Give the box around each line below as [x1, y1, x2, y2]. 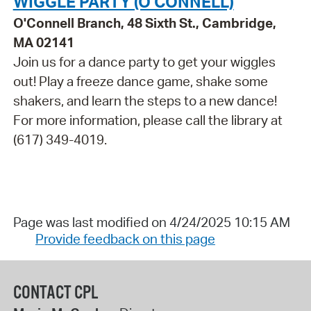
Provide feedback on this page [35, 230, 215, 248]
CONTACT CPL [12, 281, 98, 305]
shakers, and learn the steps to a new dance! [12, 92, 277, 110]
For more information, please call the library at [12, 112, 283, 129]
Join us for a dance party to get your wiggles [12, 53, 276, 71]
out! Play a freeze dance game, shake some [12, 73, 268, 90]
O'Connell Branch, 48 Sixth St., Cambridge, [12, 15, 276, 32]
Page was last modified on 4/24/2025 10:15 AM [12, 214, 290, 231]
